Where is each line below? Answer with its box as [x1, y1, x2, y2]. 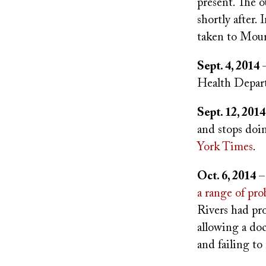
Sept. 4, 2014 [197, 61, 259, 72]
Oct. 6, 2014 [197, 170, 256, 182]
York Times [197, 141, 253, 153]
